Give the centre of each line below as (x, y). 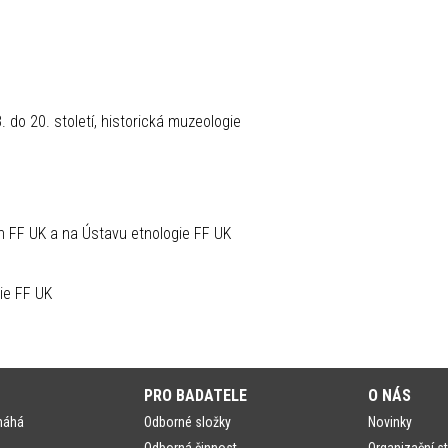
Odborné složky (187, 422)
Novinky (389, 422)
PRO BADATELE (195, 395)
